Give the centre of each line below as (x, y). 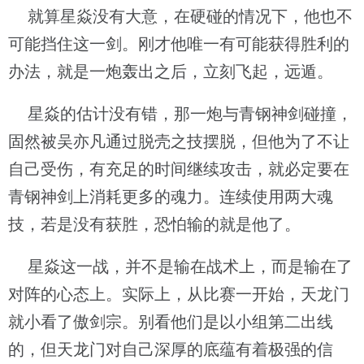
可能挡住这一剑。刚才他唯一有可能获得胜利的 (179, 44)
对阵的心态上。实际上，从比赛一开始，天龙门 (179, 294)
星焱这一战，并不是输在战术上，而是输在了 (180, 266)
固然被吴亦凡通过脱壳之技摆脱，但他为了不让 (179, 141)
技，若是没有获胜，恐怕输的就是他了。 (154, 224)
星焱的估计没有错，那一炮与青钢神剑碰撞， (180, 114)
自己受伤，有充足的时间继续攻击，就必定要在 (179, 169)
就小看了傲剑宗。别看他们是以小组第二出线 (171, 322)
